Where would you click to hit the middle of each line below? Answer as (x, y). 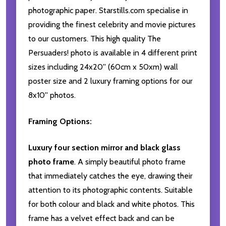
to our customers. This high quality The (95, 39)
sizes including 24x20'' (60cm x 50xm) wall (103, 67)
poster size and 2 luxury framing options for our (110, 81)
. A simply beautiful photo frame (130, 162)
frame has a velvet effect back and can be (101, 218)
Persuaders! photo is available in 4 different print (113, 53)
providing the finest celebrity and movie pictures (112, 25)
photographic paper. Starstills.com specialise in (108, 11)
